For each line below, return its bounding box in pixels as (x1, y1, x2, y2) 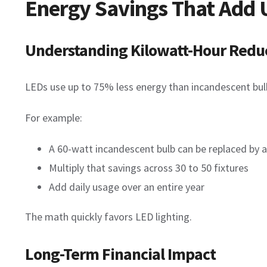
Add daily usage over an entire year (49, 180, 204, 194)
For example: (25, 111, 82, 125)
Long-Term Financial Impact (25, 243, 216, 265)
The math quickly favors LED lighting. (25, 210, 192, 224)
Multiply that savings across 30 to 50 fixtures (49, 161, 249, 175)
